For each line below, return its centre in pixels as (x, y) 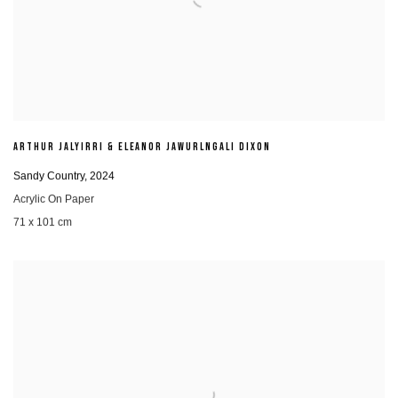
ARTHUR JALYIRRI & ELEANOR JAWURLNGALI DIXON (142, 147)
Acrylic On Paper (54, 199)
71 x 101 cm (43, 222)
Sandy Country (49, 175)
